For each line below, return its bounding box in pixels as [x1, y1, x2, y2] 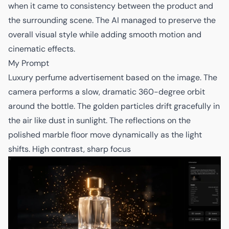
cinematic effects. [8, 43, 75, 54]
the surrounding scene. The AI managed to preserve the [8, 14, 216, 26]
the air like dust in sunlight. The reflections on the [8, 114, 191, 126]
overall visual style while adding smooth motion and [8, 29, 201, 40]
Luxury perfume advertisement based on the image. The [8, 72, 217, 83]
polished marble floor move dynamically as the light [8, 129, 202, 140]
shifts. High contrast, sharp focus [8, 143, 131, 154]
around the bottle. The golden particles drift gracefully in [8, 100, 220, 111]
